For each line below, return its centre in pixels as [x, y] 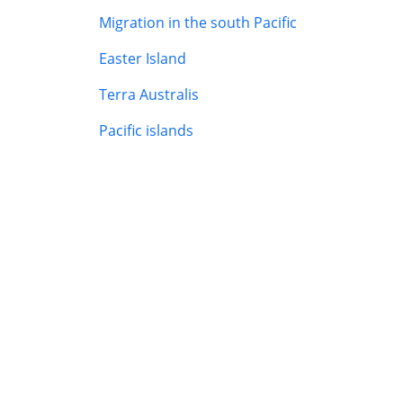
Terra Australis [148, 95]
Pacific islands [146, 131]
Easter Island [142, 59]
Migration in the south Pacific [197, 23]
